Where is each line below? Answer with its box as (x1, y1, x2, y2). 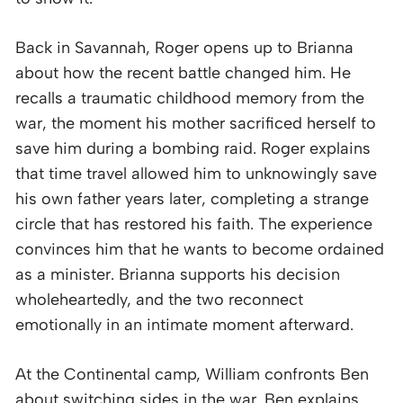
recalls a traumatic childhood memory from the (15, 87, 364, 108)
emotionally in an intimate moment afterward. (15, 314, 354, 335)
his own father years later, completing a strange (15, 188, 369, 209)
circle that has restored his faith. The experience (15, 213, 372, 234)
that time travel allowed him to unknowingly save (15, 163, 377, 184)
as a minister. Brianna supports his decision (15, 264, 340, 284)
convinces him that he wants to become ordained (15, 238, 384, 259)
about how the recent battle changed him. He (15, 62, 351, 83)
